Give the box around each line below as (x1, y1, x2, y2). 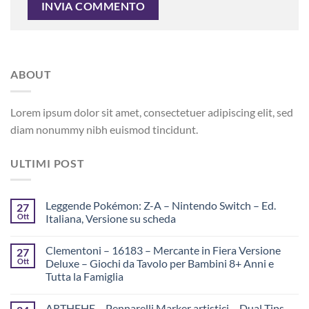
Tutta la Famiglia (46, 270, 123, 283)
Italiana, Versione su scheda (46, 212, 176, 226)
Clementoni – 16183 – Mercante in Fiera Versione (46, 243, 281, 257)
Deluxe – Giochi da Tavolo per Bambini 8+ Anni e (46, 257, 274, 270)
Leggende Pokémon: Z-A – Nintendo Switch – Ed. (46, 199, 276, 212)
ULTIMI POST (10, 156, 85, 170)
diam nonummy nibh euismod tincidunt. (10, 122, 198, 136)
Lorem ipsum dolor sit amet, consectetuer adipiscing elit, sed (10, 105, 293, 119)
